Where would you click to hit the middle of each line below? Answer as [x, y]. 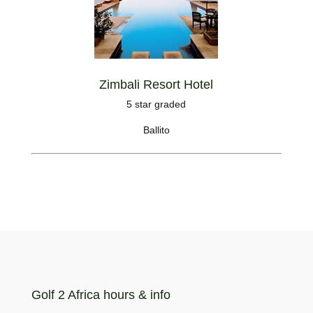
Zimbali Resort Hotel [156, 85]
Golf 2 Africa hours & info [101, 295]
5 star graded [156, 104]
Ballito [156, 130]
